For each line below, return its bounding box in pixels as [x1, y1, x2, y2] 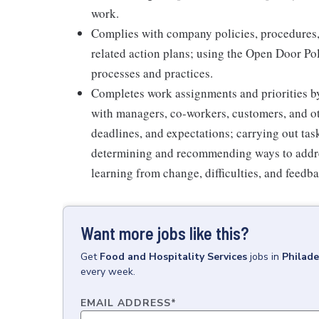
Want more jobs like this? [80, 222, 249, 244]
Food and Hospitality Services [100, 249, 247, 263]
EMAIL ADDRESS [80, 296, 171, 310]
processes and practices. [91, 64, 213, 81]
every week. [80, 264, 135, 278]
